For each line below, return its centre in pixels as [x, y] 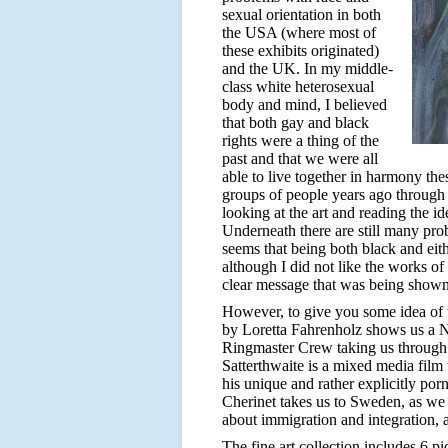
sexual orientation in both [301, 14]
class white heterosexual [298, 86]
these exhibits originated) [300, 50]
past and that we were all [300, 158]
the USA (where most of [299, 32]
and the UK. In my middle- [307, 68]
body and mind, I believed [304, 104]
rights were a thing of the [300, 140]
